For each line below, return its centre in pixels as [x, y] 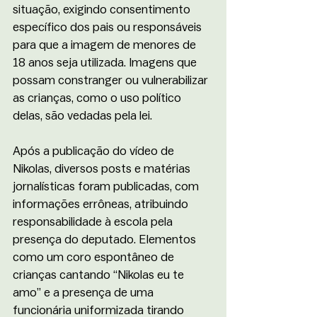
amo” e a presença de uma [85, 292]
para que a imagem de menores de [106, 45]
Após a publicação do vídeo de [95, 151]
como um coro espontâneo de [95, 257]
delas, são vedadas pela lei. [82, 115]
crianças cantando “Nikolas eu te [100, 275]
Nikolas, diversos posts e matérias [103, 168]
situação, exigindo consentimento [103, 9]
